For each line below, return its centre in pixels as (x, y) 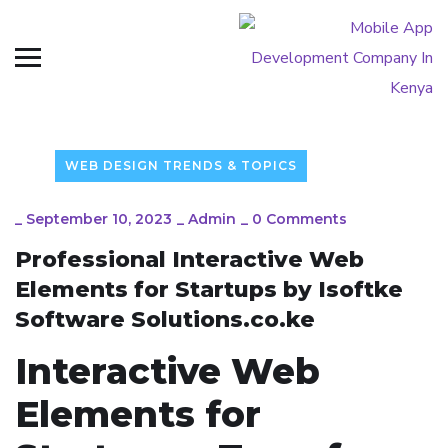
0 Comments (299, 219)
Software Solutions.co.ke (165, 319)
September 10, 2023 (99, 219)
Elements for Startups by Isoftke (209, 289)
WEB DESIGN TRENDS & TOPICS (181, 165)
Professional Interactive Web (189, 259)
